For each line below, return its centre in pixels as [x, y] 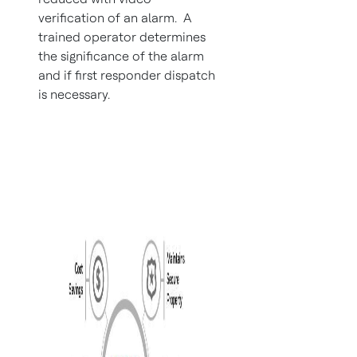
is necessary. [74, 94]
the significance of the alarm [121, 56]
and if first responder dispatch [127, 75]
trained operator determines [122, 37]
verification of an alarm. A [115, 18]
